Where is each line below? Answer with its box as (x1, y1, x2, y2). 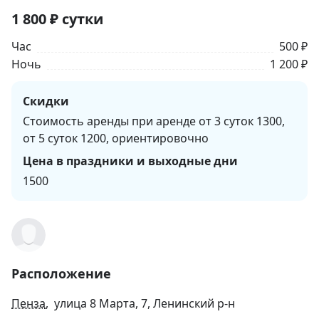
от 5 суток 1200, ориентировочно (23, 130, 209, 147)
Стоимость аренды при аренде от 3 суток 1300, (23, 113, 285, 130)
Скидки (23, 93, 69, 110)
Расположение (11, 265, 111, 283)
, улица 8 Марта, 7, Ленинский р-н (46, 296, 235, 312)
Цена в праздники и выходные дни (23, 153, 238, 169)
